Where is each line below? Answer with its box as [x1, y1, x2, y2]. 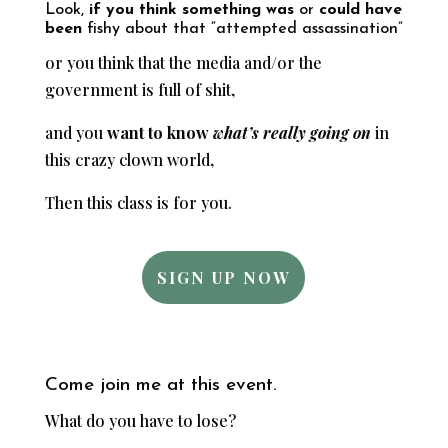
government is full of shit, [44, 78, 235, 100]
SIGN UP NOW [157, 266, 291, 288]
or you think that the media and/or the [44, 51, 322, 73]
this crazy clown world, [44, 148, 214, 170]
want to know [106, 121, 213, 143]
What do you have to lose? [44, 409, 236, 431]
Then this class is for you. [44, 191, 232, 213]
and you [44, 121, 107, 143]
